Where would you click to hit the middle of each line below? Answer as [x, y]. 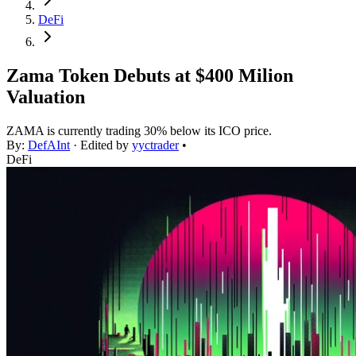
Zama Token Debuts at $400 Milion [150, 76]
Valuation [46, 97]
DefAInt [49, 145]
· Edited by [101, 145]
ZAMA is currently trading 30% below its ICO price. [139, 131]
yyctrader [155, 145]
